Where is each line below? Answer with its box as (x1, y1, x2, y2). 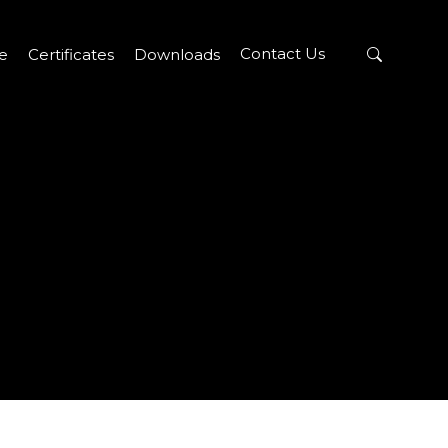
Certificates (28, 44, 114, 64)
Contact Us (240, 44, 325, 64)
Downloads (134, 44, 220, 64)
